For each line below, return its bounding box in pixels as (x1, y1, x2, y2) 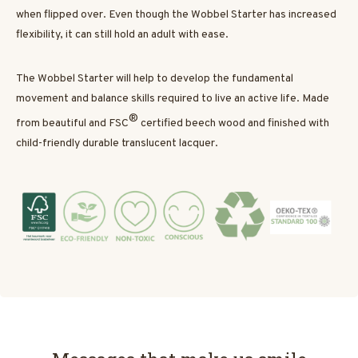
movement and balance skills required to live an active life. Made (16, 92, 329, 105)
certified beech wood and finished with (138, 116, 329, 130)
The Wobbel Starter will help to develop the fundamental (16, 72, 293, 86)
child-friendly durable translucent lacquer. (16, 136, 221, 150)
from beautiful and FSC (16, 116, 129, 130)
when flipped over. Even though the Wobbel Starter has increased (16, 8, 336, 22)
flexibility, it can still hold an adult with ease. (16, 28, 231, 42)
